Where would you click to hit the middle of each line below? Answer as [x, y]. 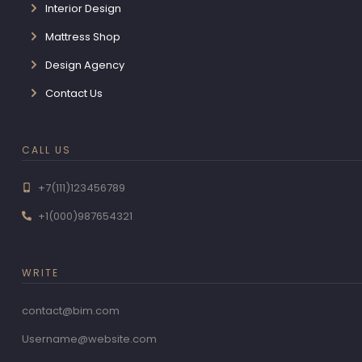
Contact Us [74, 93]
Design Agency [84, 65]
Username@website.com [89, 339]
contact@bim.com [70, 310]
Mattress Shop [82, 36]
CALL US [46, 149]
